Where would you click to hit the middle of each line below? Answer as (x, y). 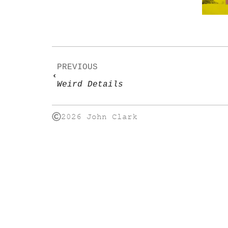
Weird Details (90, 85)
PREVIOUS (77, 67)
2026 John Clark (99, 117)
